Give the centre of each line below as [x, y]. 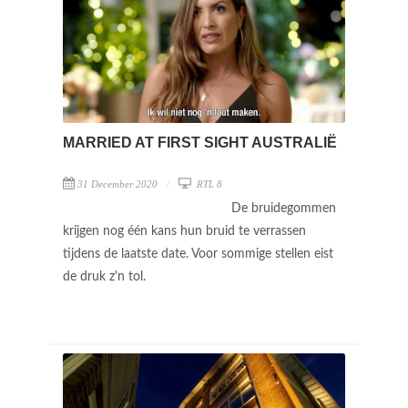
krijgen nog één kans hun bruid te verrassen [184, 231]
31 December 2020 [117, 184]
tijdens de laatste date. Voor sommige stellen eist [198, 254]
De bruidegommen [284, 208]
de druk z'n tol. [106, 276]
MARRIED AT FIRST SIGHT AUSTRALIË [200, 142]
